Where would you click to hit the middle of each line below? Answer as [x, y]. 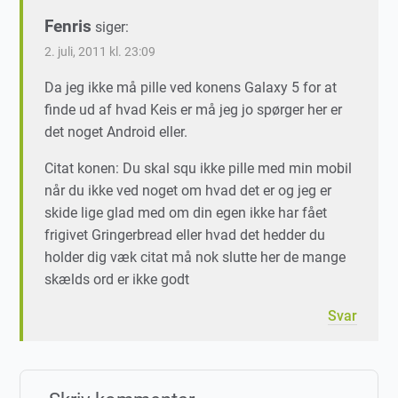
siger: [112, 28]
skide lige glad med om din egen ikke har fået [186, 213]
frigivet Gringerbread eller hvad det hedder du [185, 235]
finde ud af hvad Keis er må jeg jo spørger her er [194, 110]
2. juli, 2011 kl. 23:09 [100, 52]
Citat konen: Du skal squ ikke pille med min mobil [199, 169]
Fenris [68, 27]
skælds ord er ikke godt [117, 280]
